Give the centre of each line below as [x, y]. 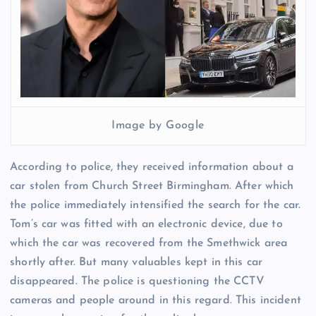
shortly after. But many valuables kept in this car [136, 262]
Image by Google [158, 126]
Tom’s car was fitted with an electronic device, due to [146, 224]
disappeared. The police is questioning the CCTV [137, 281]
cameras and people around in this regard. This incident [156, 300]
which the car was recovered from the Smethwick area [149, 243]
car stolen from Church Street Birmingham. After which [152, 186]
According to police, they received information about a [152, 167]
